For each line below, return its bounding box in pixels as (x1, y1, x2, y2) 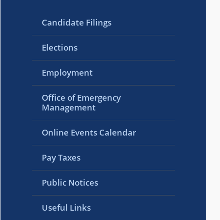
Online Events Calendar (42, 126, 137, 138)
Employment (42, 66, 93, 78)
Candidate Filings (42, 16, 112, 28)
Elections (42, 41, 78, 53)
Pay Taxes (42, 151, 81, 163)
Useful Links (42, 201, 91, 213)
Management (42, 101, 96, 113)
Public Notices (42, 176, 99, 188)
